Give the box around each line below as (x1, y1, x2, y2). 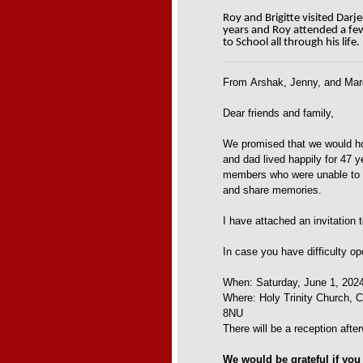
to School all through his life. (223, 36, 360, 49)
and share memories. (223, 184, 322, 196)
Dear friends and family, (223, 107, 334, 119)
